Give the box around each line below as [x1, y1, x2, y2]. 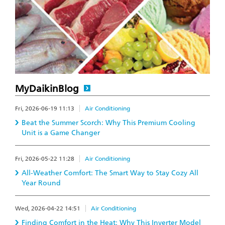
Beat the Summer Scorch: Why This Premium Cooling [22, 119, 195, 128]
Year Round [22, 178, 61, 187]
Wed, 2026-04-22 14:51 [15, 205, 80, 212]
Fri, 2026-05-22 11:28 [15, 155, 74, 162]
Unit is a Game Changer [22, 129, 100, 138]
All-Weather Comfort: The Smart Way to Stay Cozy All [22, 168, 198, 177]
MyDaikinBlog [15, 83, 79, 95]
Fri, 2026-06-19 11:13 [15, 105, 74, 113]
